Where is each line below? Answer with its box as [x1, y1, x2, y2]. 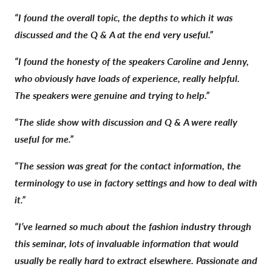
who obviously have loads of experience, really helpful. [15, 70, 240, 85]
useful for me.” [15, 131, 73, 146]
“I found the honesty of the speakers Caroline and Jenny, [15, 53, 249, 68]
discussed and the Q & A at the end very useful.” [15, 27, 213, 41]
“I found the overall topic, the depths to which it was [15, 10, 233, 24]
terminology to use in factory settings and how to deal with [15, 175, 257, 189]
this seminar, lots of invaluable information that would [15, 236, 239, 250]
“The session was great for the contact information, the [15, 158, 241, 172]
